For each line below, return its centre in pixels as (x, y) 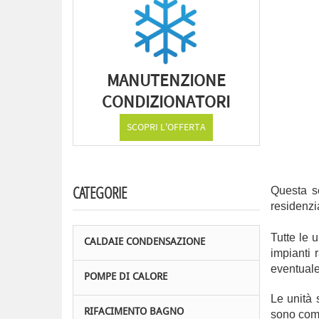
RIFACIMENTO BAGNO (134, 312)
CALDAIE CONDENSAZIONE (145, 242)
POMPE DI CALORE (126, 277)
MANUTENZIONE (166, 81)
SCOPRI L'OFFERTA (166, 127)
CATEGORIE (100, 193)
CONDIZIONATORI (166, 102)
